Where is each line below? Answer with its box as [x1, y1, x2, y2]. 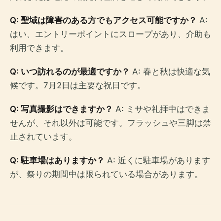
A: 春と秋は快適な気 [130, 67, 210, 77]
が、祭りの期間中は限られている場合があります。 [10, 169, 203, 180]
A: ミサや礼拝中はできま [113, 104, 210, 114]
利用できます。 [10, 43, 69, 53]
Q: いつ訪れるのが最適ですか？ [10, 67, 130, 77]
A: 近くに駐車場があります [105, 155, 210, 166]
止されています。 [10, 132, 77, 142]
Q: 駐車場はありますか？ [10, 155, 105, 166]
